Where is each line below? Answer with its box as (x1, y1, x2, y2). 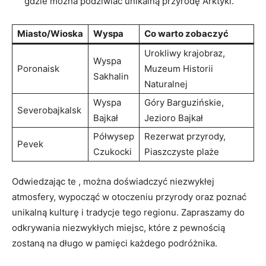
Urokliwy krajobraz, (144, 47, 225, 59)
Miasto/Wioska (17, 27, 83, 39)
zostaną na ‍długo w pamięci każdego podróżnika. (12, 237, 217, 249)
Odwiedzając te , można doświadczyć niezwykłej (12, 175, 214, 187)
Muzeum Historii (144, 62, 213, 74)
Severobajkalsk (17, 104, 81, 116)
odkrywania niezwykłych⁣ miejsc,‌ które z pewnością (12, 221, 225, 233)
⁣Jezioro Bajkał (144, 112, 203, 123)
